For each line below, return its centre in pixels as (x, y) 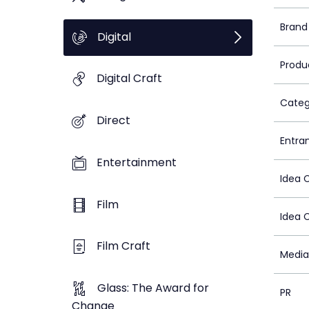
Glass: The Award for (153, 288)
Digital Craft (129, 79)
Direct (113, 121)
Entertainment (137, 162)
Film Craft (123, 246)
